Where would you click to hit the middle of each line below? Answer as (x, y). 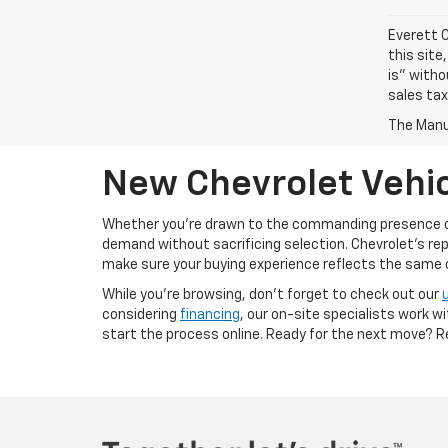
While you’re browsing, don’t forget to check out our (272, 294)
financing (210, 314)
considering (141, 314)
